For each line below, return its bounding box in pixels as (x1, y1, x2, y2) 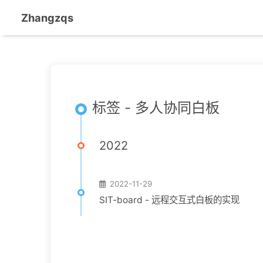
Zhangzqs (21, 11, 73, 24)
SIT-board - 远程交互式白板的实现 (99, 194, 240, 205)
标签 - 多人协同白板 (92, 99, 220, 116)
